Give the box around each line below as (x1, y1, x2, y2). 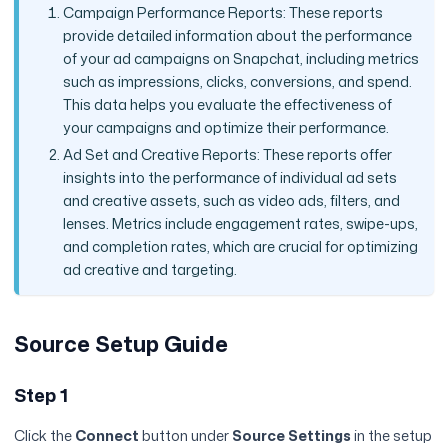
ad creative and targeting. (62, 258, 237, 280)
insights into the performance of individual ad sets (62, 166, 397, 188)
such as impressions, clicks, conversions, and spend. (62, 71, 412, 93)
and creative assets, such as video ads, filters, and (62, 189, 400, 211)
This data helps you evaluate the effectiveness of (62, 94, 392, 116)
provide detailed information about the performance (62, 25, 412, 47)
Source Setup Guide (14, 328, 229, 360)
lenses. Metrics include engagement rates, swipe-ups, (62, 212, 418, 234)
